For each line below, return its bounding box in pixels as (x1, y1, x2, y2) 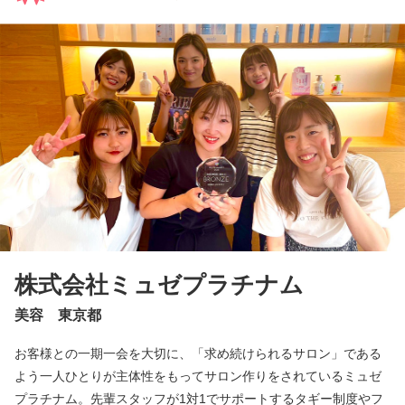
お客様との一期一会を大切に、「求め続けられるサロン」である (14, 346, 381, 362)
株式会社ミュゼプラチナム (14, 271, 304, 299)
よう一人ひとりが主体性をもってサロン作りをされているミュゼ (14, 369, 381, 384)
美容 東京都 (14, 307, 101, 324)
